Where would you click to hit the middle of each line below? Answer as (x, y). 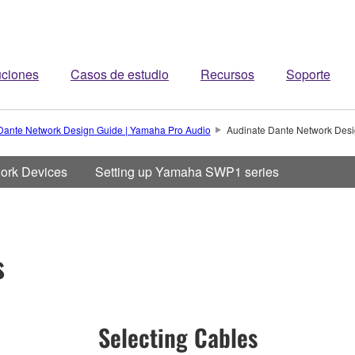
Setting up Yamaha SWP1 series (187, 172)
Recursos (227, 74)
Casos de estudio (120, 74)
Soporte (308, 74)
